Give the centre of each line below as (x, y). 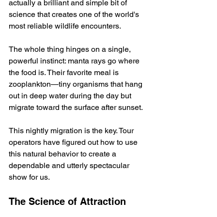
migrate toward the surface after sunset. (76, 107)
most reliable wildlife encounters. (65, 26)
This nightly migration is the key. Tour (72, 130)
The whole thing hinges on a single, (71, 49)
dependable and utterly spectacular (70, 165)
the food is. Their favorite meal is (65, 72)
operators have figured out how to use (74, 142)
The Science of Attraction (67, 201)
